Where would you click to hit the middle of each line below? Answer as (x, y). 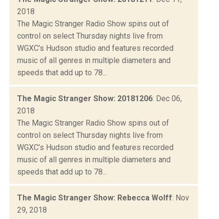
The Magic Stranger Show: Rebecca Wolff (95, 197)
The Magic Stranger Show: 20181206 (85, 98)
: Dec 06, (167, 98)
